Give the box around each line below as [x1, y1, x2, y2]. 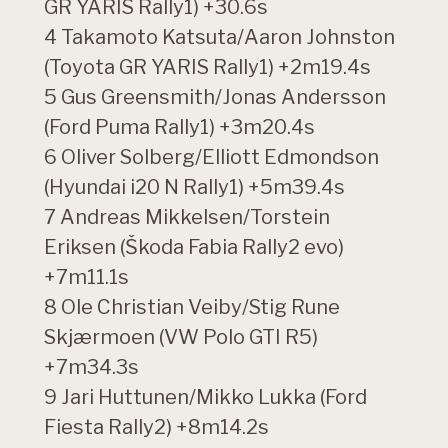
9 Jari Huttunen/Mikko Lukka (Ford [44, 385, 367, 410]
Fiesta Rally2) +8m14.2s [44, 415, 269, 440]
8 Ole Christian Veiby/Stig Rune [44, 295, 340, 320]
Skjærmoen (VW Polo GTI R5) [44, 325, 318, 350]
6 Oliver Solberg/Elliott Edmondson [44, 145, 379, 170]
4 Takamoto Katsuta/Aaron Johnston [44, 25, 395, 50]
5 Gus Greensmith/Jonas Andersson [44, 85, 386, 110]
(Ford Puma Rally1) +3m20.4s [44, 115, 315, 140]
